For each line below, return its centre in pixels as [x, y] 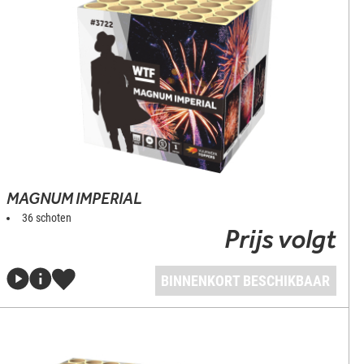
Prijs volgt [280, 238]
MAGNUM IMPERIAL [75, 198]
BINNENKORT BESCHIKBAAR [246, 281]
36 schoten [47, 218]
